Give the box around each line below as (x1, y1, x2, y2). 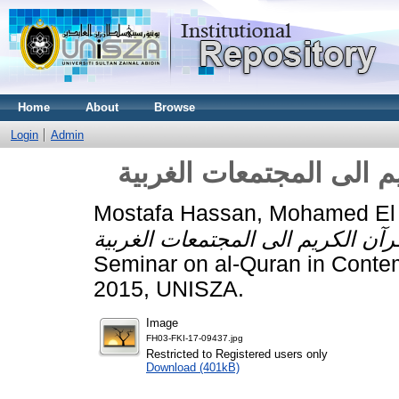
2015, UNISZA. (94, 276, 244, 301)
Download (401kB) (146, 360, 240, 374)
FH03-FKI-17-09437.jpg (146, 332, 243, 343)
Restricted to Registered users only (146, 346, 328, 361)
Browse (154, 101, 195, 114)
